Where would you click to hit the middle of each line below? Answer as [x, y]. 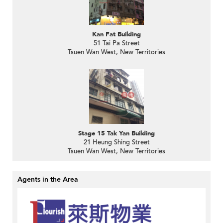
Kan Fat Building [116, 35]
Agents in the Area [48, 180]
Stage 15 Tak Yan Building [116, 134]
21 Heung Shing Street [116, 143]
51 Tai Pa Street [116, 44]
